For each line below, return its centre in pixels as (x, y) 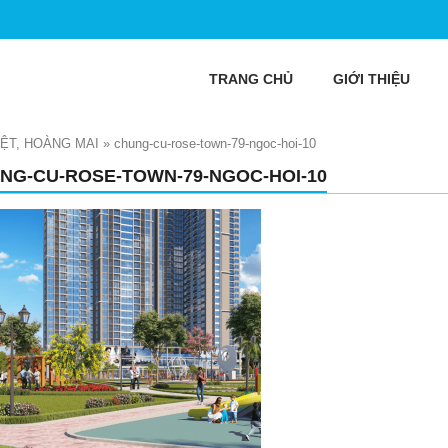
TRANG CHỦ (251, 79)
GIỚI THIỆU (371, 79)
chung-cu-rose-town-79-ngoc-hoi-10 (215, 143)
